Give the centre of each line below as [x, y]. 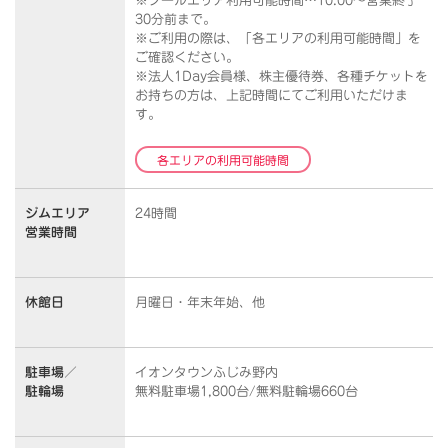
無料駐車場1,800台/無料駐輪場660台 [246, 391]
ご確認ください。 [187, 57]
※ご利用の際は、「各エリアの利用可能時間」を [278, 38]
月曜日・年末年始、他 [200, 302]
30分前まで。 [175, 19]
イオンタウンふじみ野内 [206, 372]
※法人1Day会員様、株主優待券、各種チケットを [281, 76]
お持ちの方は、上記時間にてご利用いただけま [271, 95]
